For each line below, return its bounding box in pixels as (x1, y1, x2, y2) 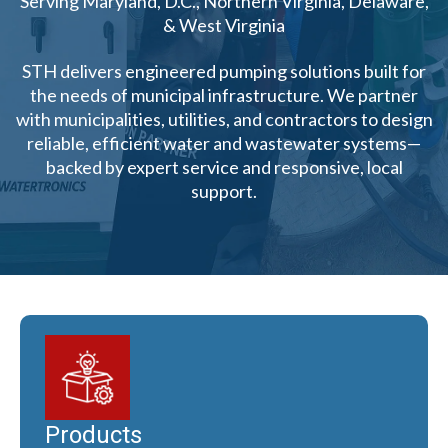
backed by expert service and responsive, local (45, 156, 403, 178)
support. (191, 180, 257, 202)
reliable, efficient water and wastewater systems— (27, 132, 421, 154)
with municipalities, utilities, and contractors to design (15, 108, 433, 130)
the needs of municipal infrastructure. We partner (30, 84, 418, 106)
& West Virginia (163, 13, 285, 36)
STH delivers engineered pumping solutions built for (22, 60, 426, 82)
